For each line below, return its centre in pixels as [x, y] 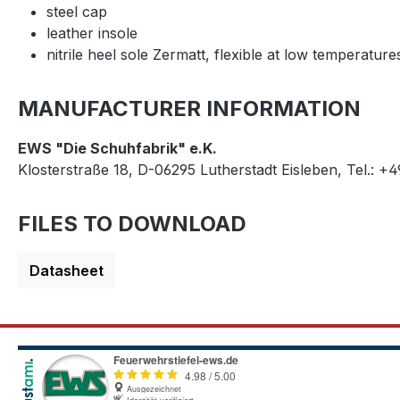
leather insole [92, 33]
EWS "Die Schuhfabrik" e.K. [117, 148]
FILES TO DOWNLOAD [132, 224]
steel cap [77, 12]
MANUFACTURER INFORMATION [189, 108]
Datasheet [67, 271]
